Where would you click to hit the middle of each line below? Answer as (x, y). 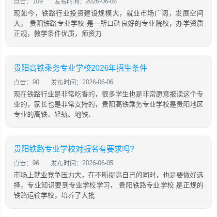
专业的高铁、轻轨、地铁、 (54, 114)
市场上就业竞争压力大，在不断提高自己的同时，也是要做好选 (108, 175)
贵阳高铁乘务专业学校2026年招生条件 (80, 68)
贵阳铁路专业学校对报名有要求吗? (74, 149)
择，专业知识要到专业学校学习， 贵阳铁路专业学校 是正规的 (108, 185)
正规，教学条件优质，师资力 (58, 33)
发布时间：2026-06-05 (82, 163)
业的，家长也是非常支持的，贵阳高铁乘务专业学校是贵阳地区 (108, 104)
